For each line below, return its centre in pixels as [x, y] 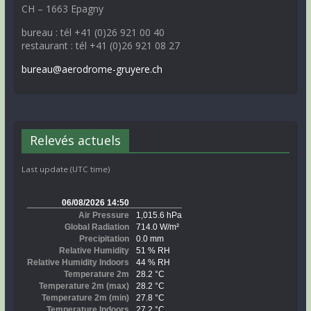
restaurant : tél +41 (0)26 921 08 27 [100, 45]
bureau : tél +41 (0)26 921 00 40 [93, 32]
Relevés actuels [75, 140]
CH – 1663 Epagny [62, 9]
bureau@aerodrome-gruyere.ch [92, 69]
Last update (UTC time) [66, 169]
